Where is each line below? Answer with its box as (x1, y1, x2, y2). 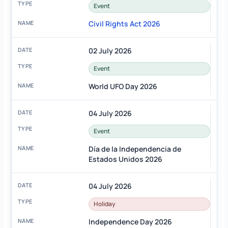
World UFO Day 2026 (88, 81, 157, 92)
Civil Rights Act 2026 (88, 19, 160, 29)
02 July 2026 (88, 46, 132, 56)
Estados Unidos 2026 (88, 154, 162, 164)
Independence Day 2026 (88, 217, 172, 227)
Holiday (93, 199, 116, 209)
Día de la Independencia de (88, 144, 181, 154)
